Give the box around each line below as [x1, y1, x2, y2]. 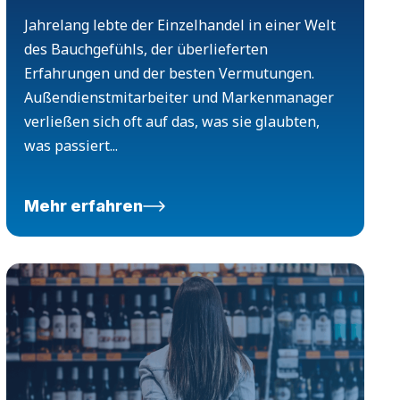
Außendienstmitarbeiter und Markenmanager [23, 87, 334, 108]
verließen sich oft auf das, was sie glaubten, [23, 112, 320, 132]
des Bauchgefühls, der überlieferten [23, 39, 268, 60]
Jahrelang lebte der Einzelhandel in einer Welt [23, 15, 336, 36]
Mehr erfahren [23, 196, 143, 216]
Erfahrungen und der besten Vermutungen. [23, 63, 314, 84]
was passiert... [23, 136, 118, 156]
